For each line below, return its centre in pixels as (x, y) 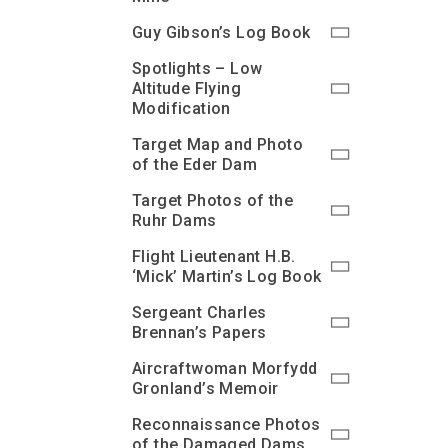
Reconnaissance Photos (226, 424)
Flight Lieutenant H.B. (214, 256)
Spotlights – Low (197, 68)
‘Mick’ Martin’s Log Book (227, 276)
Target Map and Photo (217, 144)
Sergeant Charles (199, 312)
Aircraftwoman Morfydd (225, 368)
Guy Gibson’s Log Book (221, 32)
